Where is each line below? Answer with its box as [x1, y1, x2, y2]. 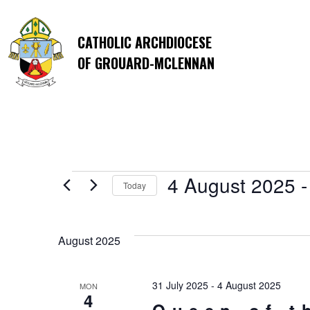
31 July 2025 [152, 278, 208, 292]
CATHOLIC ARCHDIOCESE [77, 31, 212, 53]
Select [167, 199, 204, 213]
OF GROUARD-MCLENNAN [77, 52, 215, 73]
